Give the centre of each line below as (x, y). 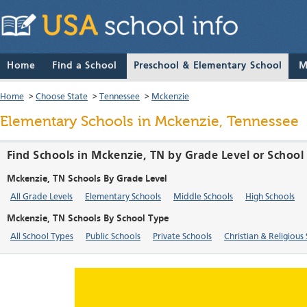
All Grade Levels (41, 197)
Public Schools (113, 237)
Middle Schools (203, 197)
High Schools (270, 197)
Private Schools (182, 237)
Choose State (62, 97)
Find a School (84, 66)
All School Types (42, 237)
